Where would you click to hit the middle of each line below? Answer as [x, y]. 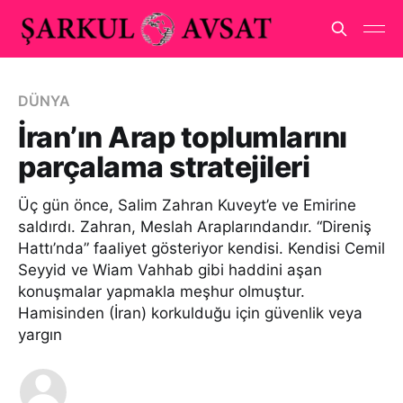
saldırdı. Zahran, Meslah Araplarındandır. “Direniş [195, 227]
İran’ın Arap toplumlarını [183, 137]
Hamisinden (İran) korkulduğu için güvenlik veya [190, 313]
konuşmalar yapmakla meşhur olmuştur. [161, 291]
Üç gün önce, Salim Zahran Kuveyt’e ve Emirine [187, 205]
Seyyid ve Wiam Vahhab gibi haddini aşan [170, 270]
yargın [40, 335]
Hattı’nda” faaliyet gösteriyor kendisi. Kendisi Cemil [201, 248]
